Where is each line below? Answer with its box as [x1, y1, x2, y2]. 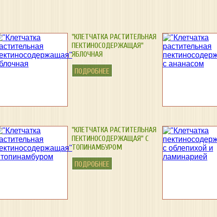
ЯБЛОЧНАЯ [72, 50, 103, 59]
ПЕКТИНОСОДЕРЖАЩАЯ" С [72, 134, 149, 143]
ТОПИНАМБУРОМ [72, 143, 122, 152]
